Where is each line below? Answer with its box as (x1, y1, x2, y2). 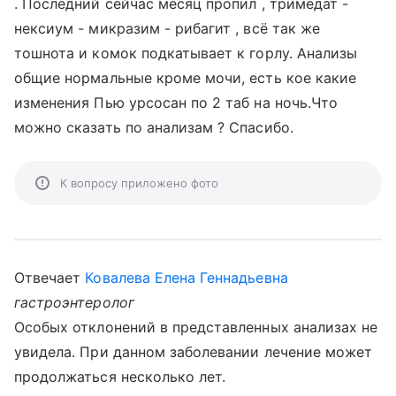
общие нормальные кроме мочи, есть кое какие (14, 69, 357, 87)
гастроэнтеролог (14, 293, 134, 311)
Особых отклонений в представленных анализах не (14, 318, 378, 336)
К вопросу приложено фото (60, 176, 218, 190)
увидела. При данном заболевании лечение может (14, 343, 373, 361)
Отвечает (14, 269, 86, 286)
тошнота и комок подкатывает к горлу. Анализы (14, 44, 358, 62)
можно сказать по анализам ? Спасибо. (14, 118, 293, 136)
